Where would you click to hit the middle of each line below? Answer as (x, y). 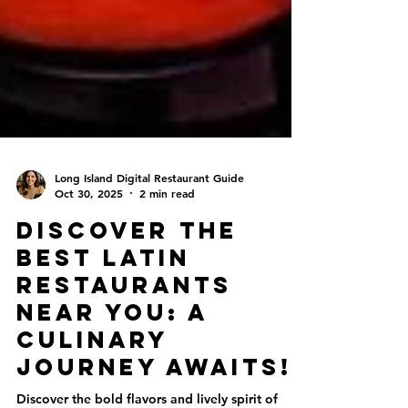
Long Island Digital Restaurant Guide (149, 250)
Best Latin (103, 331)
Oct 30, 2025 (89, 266)
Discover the (127, 303)
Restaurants (124, 358)
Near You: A (112, 385)
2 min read (167, 266)
